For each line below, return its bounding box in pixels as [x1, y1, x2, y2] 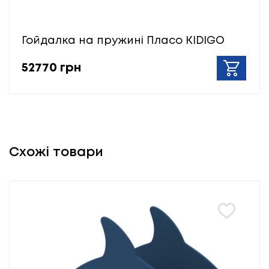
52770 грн [22, 62, 81, 74]
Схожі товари [9, 147, 103, 159]
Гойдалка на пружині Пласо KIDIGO [22, 36, 225, 46]
